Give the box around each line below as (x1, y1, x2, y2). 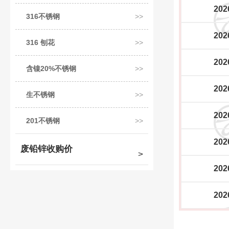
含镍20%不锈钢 (26, 64, 76, 73)
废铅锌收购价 (20, 144, 73, 154)
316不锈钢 (26, 12, 60, 20)
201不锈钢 (26, 117, 60, 125)
